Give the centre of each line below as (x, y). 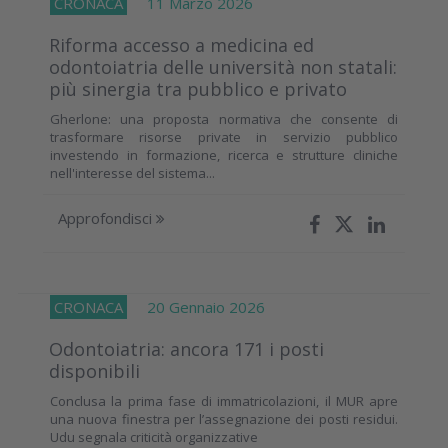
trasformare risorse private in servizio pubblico (224, 136)
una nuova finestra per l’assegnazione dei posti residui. (224, 418)
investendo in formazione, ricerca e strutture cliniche (224, 154)
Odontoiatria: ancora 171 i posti (186, 348)
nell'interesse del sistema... (132, 172)
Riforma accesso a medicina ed (181, 44)
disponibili (94, 370)
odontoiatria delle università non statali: (223, 66)
